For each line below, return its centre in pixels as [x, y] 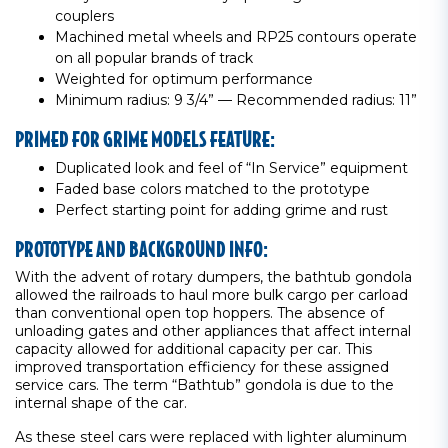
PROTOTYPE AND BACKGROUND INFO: [141, 248]
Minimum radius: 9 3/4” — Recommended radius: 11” [236, 100]
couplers [84, 16]
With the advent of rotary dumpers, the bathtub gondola [213, 277]
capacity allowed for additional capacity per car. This [193, 349]
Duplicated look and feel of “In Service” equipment [231, 168]
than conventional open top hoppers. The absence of [199, 313]
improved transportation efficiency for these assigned [202, 367]
